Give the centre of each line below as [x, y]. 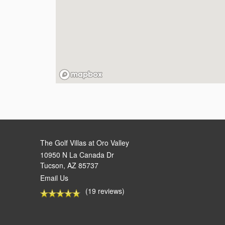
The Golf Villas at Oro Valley [85, 142]
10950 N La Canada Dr [77, 155]
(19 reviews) [105, 191]
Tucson [52, 165]
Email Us [54, 178]
